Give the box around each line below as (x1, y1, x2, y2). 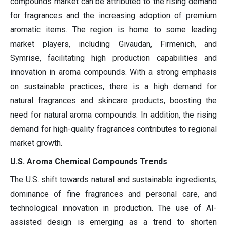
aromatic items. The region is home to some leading (10, 25, 217, 35)
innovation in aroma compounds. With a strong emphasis (10, 67, 217, 78)
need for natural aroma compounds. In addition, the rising (10, 110, 217, 120)
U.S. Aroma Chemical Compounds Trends (10, 157, 167, 167)
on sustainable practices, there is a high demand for (10, 82, 217, 92)
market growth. (10, 138, 62, 148)
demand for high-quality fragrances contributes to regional (10, 124, 217, 134)
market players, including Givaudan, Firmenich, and (10, 39, 217, 49)
